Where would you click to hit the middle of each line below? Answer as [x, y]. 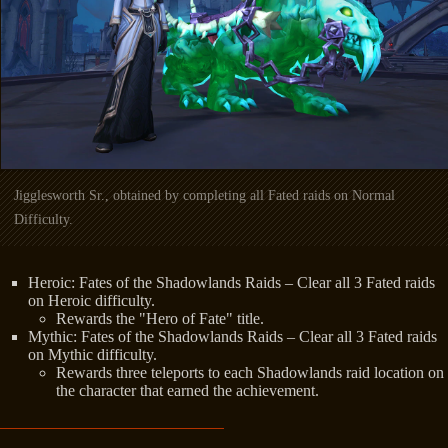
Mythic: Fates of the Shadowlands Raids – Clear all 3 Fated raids [232, 336]
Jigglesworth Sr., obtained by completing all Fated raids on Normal [204, 195]
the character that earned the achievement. [187, 390]
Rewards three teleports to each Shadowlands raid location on [250, 372]
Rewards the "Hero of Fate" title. [160, 318]
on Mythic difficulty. [92, 354]
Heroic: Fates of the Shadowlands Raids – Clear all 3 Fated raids [231, 282]
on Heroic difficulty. [91, 300]
